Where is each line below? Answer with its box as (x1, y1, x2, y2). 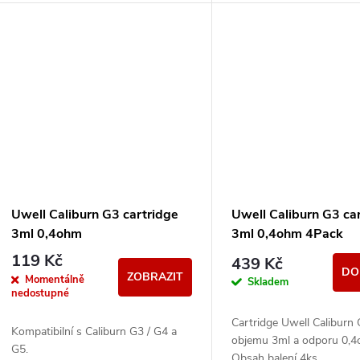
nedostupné (11, 285, 69, 301)
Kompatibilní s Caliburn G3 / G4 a (11, 323, 177, 339)
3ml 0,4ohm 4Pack (231, 225, 344, 243)
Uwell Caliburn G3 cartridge (11, 206, 178, 224)
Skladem (247, 275, 289, 290)
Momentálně (25, 272, 84, 287)
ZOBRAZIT (127, 268, 184, 284)
